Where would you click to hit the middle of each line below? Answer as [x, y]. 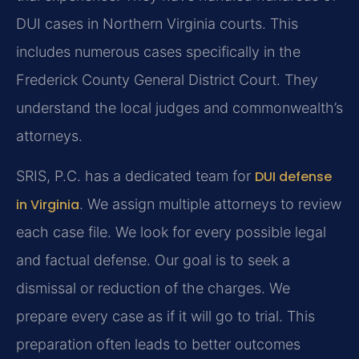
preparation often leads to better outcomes [158, 344]
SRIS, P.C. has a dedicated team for [135, 175]
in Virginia [48, 204]
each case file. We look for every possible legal [171, 232]
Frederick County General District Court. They [167, 80]
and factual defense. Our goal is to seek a [153, 260]
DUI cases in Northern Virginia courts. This [157, 24]
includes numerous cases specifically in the [158, 52]
